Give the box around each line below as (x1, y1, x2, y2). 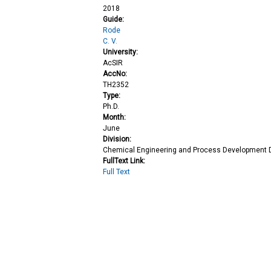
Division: (103, 135, 134, 144)
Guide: (103, 15, 126, 24)
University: (103, 48, 140, 57)
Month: (103, 113, 128, 122)
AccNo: (103, 70, 129, 79)
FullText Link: (103, 157, 148, 166)
